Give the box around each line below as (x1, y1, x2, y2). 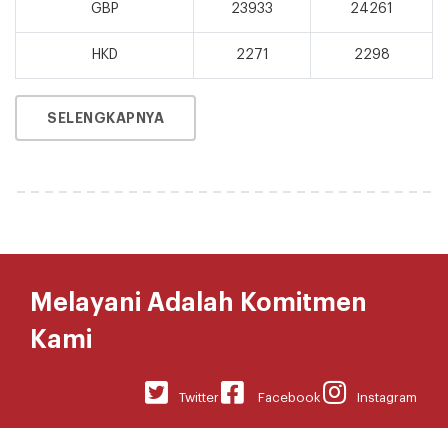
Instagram (346, 390, 417, 404)
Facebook (244, 390, 321, 404)
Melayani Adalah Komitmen (30, 289, 367, 315)
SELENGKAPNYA (47, 110, 164, 125)
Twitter (168, 390, 219, 404)
